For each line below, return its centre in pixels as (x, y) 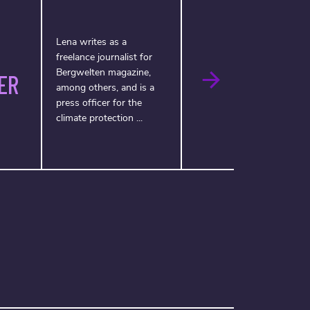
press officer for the (99, 102)
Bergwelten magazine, (103, 72)
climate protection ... (99, 118)
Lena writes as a (91, 42)
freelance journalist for (104, 57)
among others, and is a (105, 87)
